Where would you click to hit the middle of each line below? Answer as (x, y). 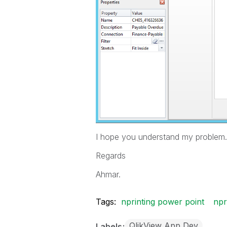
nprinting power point (162, 202)
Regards (110, 156)
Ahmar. (108, 174)
